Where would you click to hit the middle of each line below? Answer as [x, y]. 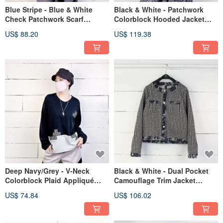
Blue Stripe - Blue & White [49, 9]
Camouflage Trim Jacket [155, 180]
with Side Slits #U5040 [152, 28]
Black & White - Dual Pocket [161, 170]
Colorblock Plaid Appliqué [50, 180]
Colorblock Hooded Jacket [159, 19]
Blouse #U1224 [30, 28]
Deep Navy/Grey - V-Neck [47, 170]
